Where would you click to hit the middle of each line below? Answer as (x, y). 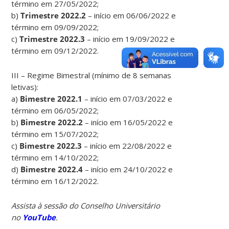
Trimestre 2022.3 (52, 39)
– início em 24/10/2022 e (128, 169)
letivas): (25, 87)
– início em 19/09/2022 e (130, 39)
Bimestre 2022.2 (52, 122)
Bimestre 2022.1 (51, 98)
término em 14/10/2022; (55, 157)
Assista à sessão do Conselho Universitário (86, 205)
